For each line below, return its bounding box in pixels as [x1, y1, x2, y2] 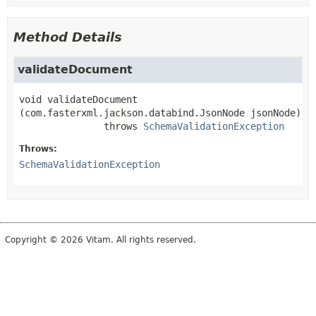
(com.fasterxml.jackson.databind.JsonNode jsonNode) [19, 107, 301, 119]
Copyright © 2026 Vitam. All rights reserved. [5, 234, 196, 245]
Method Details [13, 29, 122, 44]
